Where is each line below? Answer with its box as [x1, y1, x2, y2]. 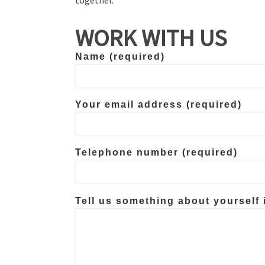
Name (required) [75, 51, 165, 62]
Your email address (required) [75, 99, 242, 109]
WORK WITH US [75, 22, 227, 53]
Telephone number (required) [75, 147, 238, 157]
